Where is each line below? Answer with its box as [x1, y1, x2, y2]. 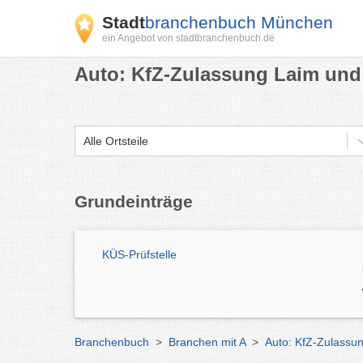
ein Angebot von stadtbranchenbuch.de [102, 32, 275, 44]
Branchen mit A [169, 335, 246, 348]
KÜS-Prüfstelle [102, 248, 177, 261]
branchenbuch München [145, 13, 333, 32]
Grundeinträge [75, 192, 193, 211]
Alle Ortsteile [83, 134, 148, 147]
